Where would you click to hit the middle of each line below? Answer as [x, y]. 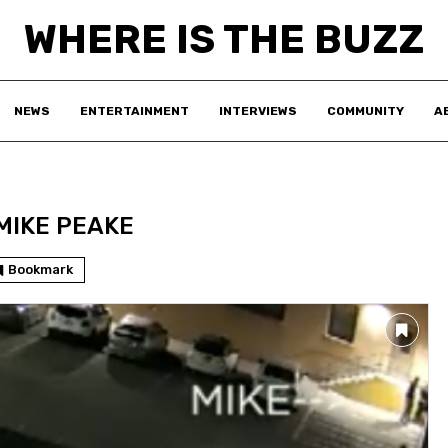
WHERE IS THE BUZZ [224, 39]
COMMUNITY [365, 111]
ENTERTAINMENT [134, 111]
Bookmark [41, 269]
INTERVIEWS [258, 111]
